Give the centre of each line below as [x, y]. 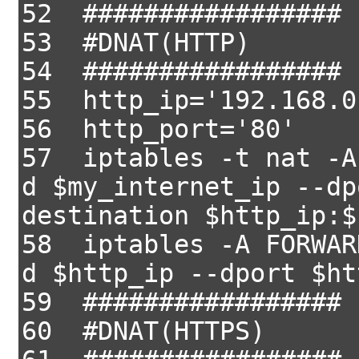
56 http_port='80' [159, 129]
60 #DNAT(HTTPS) [143, 331]
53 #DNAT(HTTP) [136, 42]
